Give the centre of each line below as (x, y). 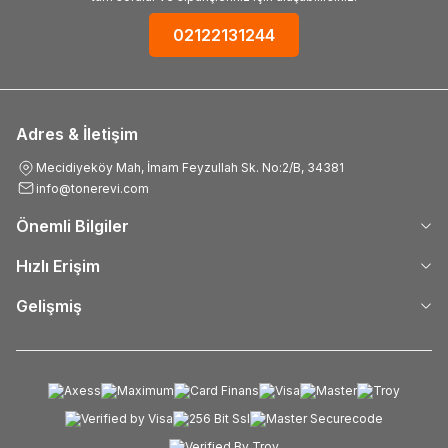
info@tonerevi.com (92, 188)
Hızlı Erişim (58, 266)
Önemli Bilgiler (72, 226)
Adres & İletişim (77, 134)
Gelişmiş (49, 306)
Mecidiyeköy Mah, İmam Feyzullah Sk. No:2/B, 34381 (190, 167)
